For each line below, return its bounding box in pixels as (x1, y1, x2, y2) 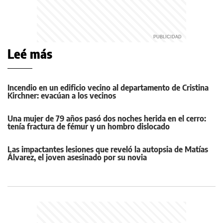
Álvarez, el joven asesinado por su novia (7, 152, 147, 162)
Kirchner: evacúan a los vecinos (7, 91, 116, 101)
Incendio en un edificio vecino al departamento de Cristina (7, 83, 209, 93)
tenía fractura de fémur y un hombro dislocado (7, 121, 170, 131)
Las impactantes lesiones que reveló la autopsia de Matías (7, 144, 208, 154)
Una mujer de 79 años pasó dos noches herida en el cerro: (7, 113, 206, 123)
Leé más (7, 46, 52, 61)
